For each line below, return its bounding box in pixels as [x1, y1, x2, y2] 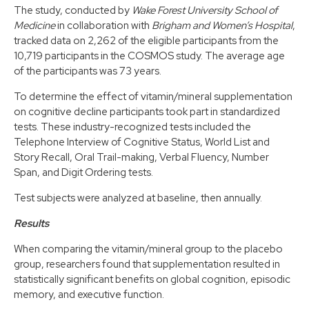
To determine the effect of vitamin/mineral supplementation [14, 89, 292, 103]
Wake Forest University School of [132, 3, 278, 17]
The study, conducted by [14, 3, 132, 17]
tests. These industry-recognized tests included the [14, 119, 251, 134]
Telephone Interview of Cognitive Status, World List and [14, 134, 270, 149]
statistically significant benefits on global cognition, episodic [14, 272, 290, 286]
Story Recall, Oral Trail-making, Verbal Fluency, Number [14, 150, 269, 164]
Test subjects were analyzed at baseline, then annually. [14, 190, 262, 205]
